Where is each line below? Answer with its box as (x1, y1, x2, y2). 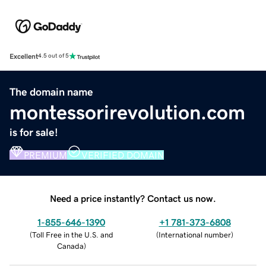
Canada (56, 242, 84, 250)
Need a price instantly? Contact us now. (50, 193, 216, 203)
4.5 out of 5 (38, 53, 69, 59)
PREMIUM (24, 150, 67, 160)
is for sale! (9, 126, 58, 138)
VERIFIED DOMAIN (81, 150, 164, 160)
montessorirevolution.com (9, 102, 245, 122)
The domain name (9, 86, 93, 97)
